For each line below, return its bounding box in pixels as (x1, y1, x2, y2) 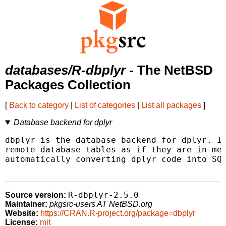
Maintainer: (5, 200, 47, 209)
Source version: (5, 191, 66, 200)
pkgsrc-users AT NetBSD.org (49, 200, 152, 209)
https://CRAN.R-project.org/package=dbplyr (40, 209, 195, 218)
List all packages (141, 101, 201, 110)
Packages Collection (5, 78, 131, 92)
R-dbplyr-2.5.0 (68, 190, 139, 200)
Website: (5, 209, 38, 218)
